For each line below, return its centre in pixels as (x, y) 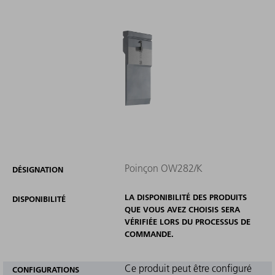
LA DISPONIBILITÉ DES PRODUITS (185, 197)
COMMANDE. (149, 234)
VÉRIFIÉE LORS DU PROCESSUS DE (187, 221)
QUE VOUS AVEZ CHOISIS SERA (182, 209)
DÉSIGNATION (38, 169)
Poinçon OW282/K (163, 168)
